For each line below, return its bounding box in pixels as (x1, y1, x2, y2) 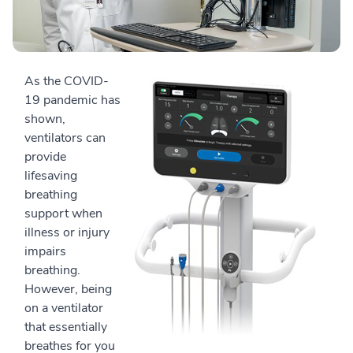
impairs (24, 243, 66, 260)
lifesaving (24, 167, 77, 184)
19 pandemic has (24, 91, 121, 109)
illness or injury (24, 224, 110, 241)
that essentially (24, 318, 107, 336)
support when (24, 205, 102, 222)
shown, (24, 110, 65, 128)
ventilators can (24, 129, 106, 147)
